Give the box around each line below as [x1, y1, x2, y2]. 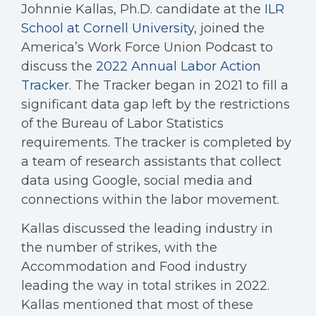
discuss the [21, 59, 96, 74]
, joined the [194, 20, 265, 36]
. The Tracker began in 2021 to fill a [69, 78, 288, 93]
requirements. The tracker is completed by [21, 135, 291, 150]
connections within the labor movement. [21, 192, 279, 207]
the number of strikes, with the [21, 240, 217, 255]
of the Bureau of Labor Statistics [21, 116, 224, 131]
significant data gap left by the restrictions [21, 97, 290, 112]
